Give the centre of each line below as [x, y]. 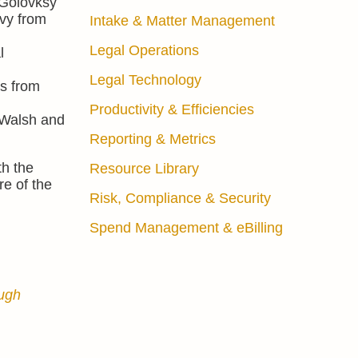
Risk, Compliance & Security [180, 198]
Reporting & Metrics [152, 139]
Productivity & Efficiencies [171, 109]
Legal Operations [144, 50]
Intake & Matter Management [182, 21]
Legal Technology [145, 80]
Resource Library [144, 169]
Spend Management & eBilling [186, 228]
